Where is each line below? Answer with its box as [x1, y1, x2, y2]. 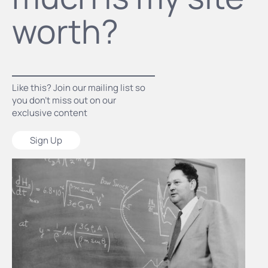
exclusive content [12, 106, 87, 120]
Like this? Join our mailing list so [12, 81, 145, 95]
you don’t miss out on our [12, 94, 116, 107]
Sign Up [30, 134, 62, 147]
